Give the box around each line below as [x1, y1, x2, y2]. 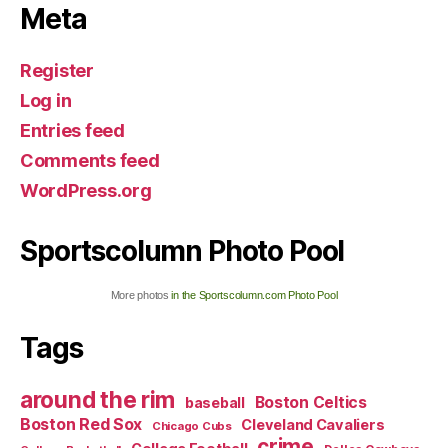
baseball [184, 394, 245, 411]
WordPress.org [20, 180, 152, 201]
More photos [110, 289, 172, 301]
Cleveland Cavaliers [241, 416, 385, 434]
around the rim [20, 386, 176, 413]
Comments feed [20, 150, 160, 171]
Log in [20, 90, 72, 111]
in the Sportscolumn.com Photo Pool [171, 289, 338, 301]
